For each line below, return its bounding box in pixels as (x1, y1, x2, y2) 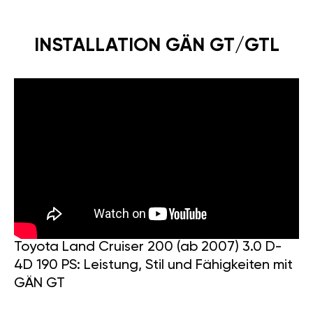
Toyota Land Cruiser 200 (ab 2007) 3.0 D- (14, 240, 282, 255)
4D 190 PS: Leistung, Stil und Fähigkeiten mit (14, 259, 293, 273)
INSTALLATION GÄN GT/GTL (34, 36, 279, 55)
